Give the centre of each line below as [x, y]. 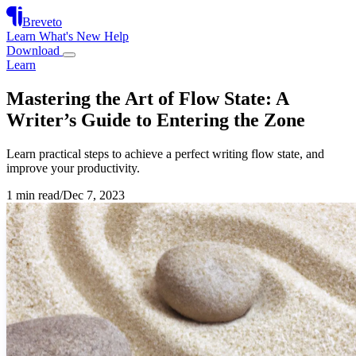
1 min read [33, 195]
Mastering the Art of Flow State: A [147, 98]
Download [35, 50]
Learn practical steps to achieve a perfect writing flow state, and [165, 153]
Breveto [42, 21]
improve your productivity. [73, 168]
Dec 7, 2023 [94, 195]
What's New [72, 36]
